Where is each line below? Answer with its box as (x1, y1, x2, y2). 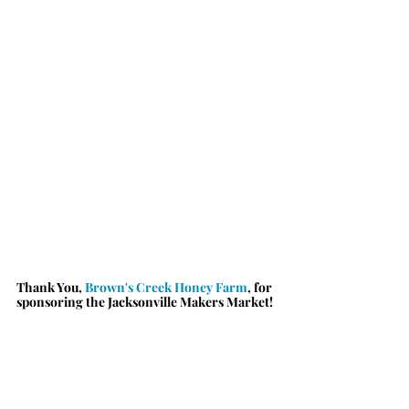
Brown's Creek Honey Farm (85, 278, 247, 296)
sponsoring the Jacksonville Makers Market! (16, 292, 273, 310)
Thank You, (16, 278, 85, 296)
